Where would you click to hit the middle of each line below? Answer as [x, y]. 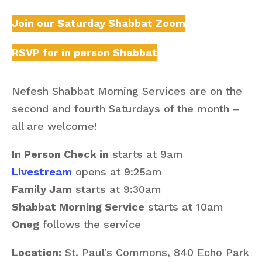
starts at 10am [184, 206]
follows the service [90, 224]
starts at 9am [146, 154]
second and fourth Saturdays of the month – [125, 108]
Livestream [42, 171]
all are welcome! [54, 126]
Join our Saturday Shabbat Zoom [99, 23]
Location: [37, 252]
